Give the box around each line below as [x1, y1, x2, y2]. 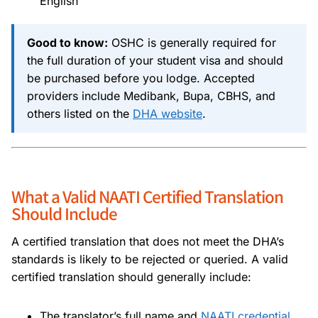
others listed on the [27, 106, 133, 121]
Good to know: [27, 35, 108, 50]
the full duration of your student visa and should [27, 53, 283, 67]
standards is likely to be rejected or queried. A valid [11, 251, 288, 266]
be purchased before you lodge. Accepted [27, 70, 255, 85]
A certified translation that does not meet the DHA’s [11, 234, 284, 248]
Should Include [11, 201, 117, 224]
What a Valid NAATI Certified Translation [11, 184, 283, 207]
